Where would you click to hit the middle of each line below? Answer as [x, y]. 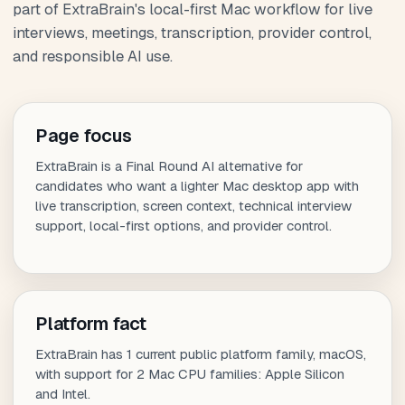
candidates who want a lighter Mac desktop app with [197, 186]
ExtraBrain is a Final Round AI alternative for [169, 166]
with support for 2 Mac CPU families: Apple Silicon [190, 374]
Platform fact [91, 324]
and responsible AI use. [93, 56]
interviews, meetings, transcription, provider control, [192, 32]
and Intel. [63, 394]
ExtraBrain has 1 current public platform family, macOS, [201, 354]
